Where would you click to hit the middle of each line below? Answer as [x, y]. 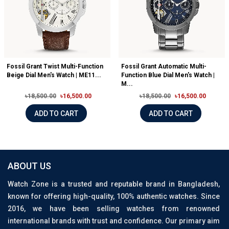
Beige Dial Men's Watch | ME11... [54, 75]
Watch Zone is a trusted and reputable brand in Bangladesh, [114, 184]
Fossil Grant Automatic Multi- [164, 67]
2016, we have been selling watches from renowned [114, 209]
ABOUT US [29, 166]
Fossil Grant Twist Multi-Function [55, 67]
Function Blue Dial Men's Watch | [168, 75]
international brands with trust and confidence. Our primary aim [114, 221]
